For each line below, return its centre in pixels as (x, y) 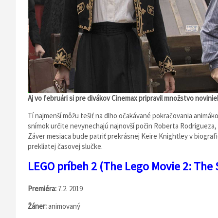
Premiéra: (43, 189)
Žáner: (38, 206)
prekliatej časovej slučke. (65, 146)
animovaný (64, 206)
